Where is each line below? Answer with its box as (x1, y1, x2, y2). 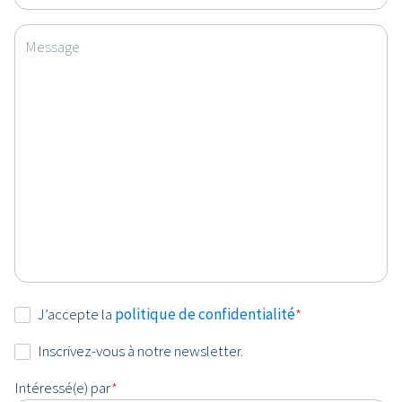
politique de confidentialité (115, 304, 295, 324)
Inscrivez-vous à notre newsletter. (38, 341, 243, 361)
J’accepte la (38, 304, 115, 324)
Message (25, 36, 80, 56)
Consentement (13, 303, 106, 323)
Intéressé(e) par (14, 378, 110, 398)
